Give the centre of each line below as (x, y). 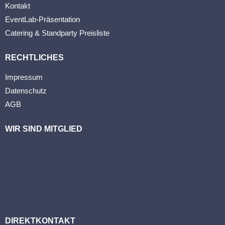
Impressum (24, 77)
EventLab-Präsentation (42, 19)
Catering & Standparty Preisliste (57, 33)
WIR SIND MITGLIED (44, 129)
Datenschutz (26, 90)
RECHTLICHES (34, 57)
